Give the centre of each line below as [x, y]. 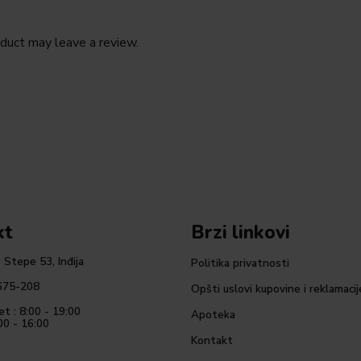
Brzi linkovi [240, 232]
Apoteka [213, 314]
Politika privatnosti [240, 263]
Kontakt [212, 340]
